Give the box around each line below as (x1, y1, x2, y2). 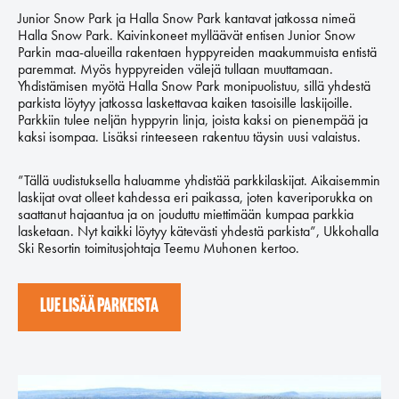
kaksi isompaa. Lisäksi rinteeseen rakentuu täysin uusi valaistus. (18, 127, 361, 146)
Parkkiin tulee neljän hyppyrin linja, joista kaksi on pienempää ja (18, 110, 368, 129)
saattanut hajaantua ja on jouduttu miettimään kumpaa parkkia (18, 205, 354, 224)
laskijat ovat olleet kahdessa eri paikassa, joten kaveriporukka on (18, 188, 373, 207)
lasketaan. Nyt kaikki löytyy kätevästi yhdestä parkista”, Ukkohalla (18, 222, 379, 240)
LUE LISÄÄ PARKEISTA (40, 297, 159, 317)
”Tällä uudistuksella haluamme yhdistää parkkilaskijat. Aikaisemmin (18, 171, 380, 190)
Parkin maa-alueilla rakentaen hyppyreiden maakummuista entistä (18, 43, 377, 61)
